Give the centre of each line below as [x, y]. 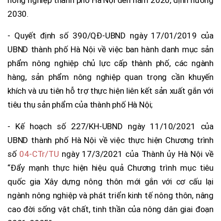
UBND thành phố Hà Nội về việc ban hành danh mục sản [110, 49]
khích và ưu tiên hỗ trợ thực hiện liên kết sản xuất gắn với [110, 91]
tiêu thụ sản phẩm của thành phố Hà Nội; [80, 104]
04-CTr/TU [39, 154]
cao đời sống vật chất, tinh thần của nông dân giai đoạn [110, 209]
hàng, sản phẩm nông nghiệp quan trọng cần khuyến [110, 77]
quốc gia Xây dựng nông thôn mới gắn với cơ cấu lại [110, 181]
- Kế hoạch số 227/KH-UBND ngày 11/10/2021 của [110, 126]
